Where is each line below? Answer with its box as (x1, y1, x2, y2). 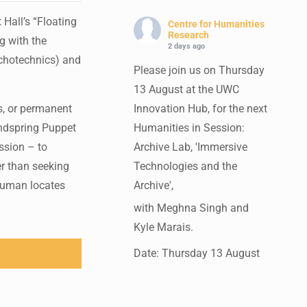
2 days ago (167, 42, 205, 51)
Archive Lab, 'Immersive (133, 140, 247, 153)
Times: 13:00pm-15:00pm (133, 269, 258, 282)
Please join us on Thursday (133, 64, 265, 77)
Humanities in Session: (133, 121, 245, 134)
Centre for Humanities (167, 19, 265, 29)
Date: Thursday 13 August (133, 247, 260, 260)
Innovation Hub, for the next (133, 102, 267, 115)
